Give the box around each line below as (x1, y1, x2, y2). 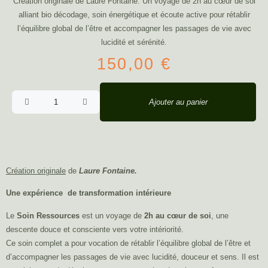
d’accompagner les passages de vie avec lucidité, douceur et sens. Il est (6, 252, 259, 261)
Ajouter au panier (148, 97, 208, 106)
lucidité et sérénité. (101, 38, 167, 47)
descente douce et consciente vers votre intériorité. (6, 224, 184, 234)
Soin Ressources (17, 211, 80, 220)
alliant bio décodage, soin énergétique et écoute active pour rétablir (18, 10, 250, 19)
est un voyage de (80, 211, 144, 220)
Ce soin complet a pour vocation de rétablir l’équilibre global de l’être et (6, 238, 251, 248)
